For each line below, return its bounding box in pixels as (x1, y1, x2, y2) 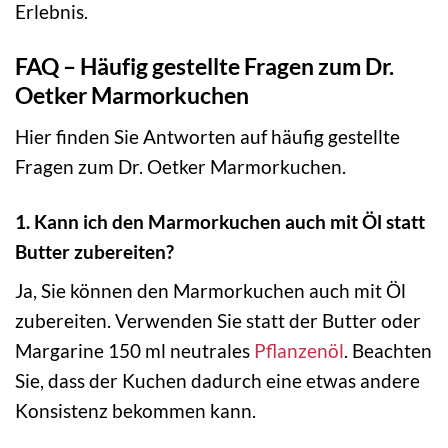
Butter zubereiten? (15, 239, 174, 263)
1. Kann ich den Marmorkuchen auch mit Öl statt (15, 209, 425, 233)
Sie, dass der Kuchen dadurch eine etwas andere (15, 369, 420, 393)
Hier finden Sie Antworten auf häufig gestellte (15, 124, 400, 148)
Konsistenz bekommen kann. (15, 399, 256, 423)
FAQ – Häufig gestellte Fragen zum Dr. (15, 52, 394, 81)
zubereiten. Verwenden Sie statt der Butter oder (15, 309, 421, 333)
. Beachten (344, 339, 432, 363)
